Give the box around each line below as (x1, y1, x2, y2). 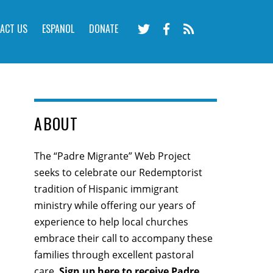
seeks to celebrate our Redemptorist (34, 165, 203, 179)
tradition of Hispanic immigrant (34, 182, 179, 196)
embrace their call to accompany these (34, 231, 213, 245)
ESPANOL (42, 21, 75, 36)
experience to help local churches (34, 214, 189, 229)
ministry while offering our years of (34, 198, 196, 212)
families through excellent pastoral (34, 247, 194, 261)
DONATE (89, 21, 119, 36)
